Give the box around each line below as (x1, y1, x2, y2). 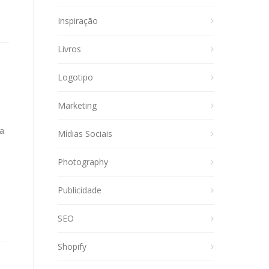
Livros (58, 43, 81, 55)
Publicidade (58, 184, 101, 196)
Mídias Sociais (58, 128, 112, 139)
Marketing (58, 100, 97, 111)
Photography (58, 156, 108, 168)
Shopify (58, 241, 86, 252)
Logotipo (58, 71, 93, 83)
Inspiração (58, 15, 98, 26)
